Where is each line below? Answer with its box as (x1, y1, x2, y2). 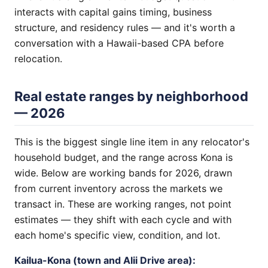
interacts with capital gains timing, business (14, 6, 212, 18)
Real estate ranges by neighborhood (14, 89, 248, 104)
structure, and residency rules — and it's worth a (14, 22, 235, 33)
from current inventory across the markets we (14, 182, 223, 194)
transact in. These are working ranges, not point (14, 198, 232, 210)
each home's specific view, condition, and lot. (14, 229, 220, 241)
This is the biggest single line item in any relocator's (14, 136, 249, 148)
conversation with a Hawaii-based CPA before (14, 37, 224, 49)
